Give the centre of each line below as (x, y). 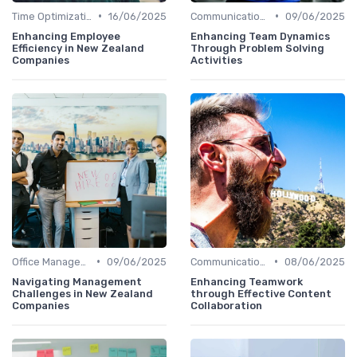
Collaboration (226, 305)
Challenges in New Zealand (82, 293)
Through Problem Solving (257, 48)
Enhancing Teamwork (247, 281)
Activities (216, 60)
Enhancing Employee (66, 36)
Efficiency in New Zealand (78, 48)
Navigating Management (77, 281)
